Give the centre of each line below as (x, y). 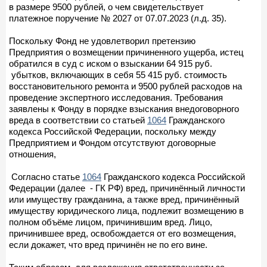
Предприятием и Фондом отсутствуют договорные (112, 142)
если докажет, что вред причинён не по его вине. (108, 244)
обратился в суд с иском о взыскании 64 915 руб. (111, 63)
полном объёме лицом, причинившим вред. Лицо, (111, 222)
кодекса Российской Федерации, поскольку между (113, 131)
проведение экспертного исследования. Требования (116, 97)
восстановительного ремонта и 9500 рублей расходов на (125, 86)
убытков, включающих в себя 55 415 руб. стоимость (118, 74)
